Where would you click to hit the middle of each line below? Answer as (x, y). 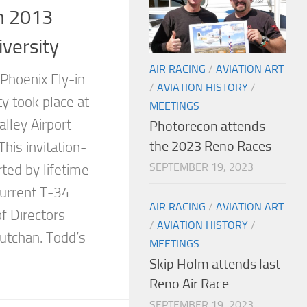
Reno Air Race (189, 284)
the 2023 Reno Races (210, 146)
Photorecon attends (207, 126)
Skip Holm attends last (215, 264)
